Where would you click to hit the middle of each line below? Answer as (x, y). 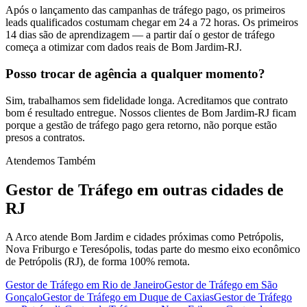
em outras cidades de (208, 189)
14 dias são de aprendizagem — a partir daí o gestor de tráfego (140, 35)
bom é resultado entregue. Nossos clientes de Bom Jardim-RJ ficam (151, 112)
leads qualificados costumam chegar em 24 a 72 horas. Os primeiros (152, 23)
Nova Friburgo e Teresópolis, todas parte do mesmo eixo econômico (153, 249)
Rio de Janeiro (133, 285)
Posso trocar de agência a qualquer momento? (135, 73)
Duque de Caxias (176, 297)
